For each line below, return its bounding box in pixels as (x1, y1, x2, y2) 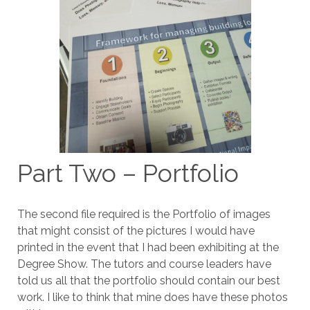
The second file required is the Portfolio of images (17, 208, 271, 221)
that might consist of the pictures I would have (17, 224, 255, 237)
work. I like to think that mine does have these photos (17, 291, 288, 304)
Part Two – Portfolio (17, 158, 239, 188)
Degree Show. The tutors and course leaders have (17, 257, 271, 271)
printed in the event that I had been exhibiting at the (17, 241, 279, 254)
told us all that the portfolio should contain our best (17, 274, 280, 287)
